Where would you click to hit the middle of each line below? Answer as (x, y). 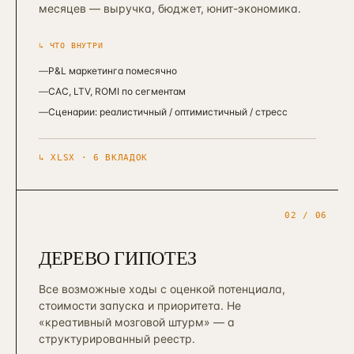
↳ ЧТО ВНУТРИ (71, 45)
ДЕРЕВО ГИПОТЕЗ (118, 258)
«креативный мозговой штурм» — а (137, 322)
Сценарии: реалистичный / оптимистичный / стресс (168, 112)
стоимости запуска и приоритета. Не (140, 305)
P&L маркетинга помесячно (113, 71)
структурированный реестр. (117, 339)
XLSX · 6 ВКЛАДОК (99, 158)
